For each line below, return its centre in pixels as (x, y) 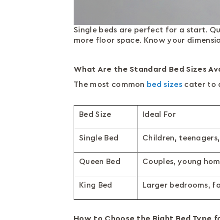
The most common (110, 84)
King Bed (96, 185)
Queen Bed (100, 162)
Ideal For (159, 114)
